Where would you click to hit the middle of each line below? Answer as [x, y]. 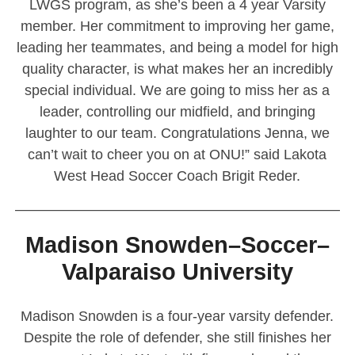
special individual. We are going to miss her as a [177, 90]
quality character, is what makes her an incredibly [177, 69]
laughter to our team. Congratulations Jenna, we [177, 133]
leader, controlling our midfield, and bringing [177, 111]
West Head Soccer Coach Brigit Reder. [177, 176]
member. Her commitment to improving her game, [177, 26]
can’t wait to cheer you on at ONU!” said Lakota [177, 154]
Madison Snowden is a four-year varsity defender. [177, 316]
